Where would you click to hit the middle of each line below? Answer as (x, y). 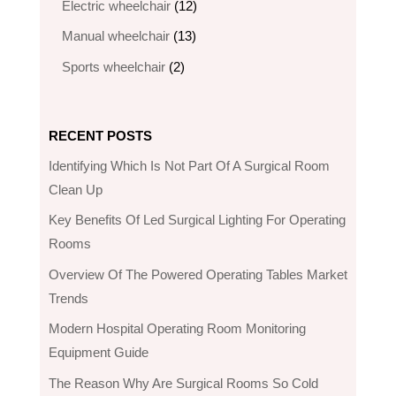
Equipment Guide (98, 353)
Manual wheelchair (115, 36)
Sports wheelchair (113, 66)
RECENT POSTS (100, 135)
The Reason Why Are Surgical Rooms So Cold (183, 383)
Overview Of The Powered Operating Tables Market (198, 274)
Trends (68, 298)
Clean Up (75, 189)
